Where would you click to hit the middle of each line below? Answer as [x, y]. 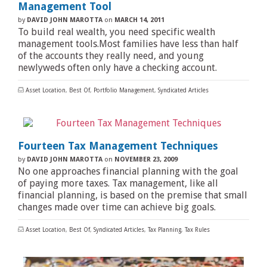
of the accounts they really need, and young [111, 56]
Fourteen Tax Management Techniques [118, 146]
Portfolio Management [124, 90]
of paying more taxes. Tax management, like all [118, 183]
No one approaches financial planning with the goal [128, 171]
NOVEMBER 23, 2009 [146, 159]
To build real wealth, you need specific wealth [117, 32]
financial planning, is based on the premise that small [133, 195]
